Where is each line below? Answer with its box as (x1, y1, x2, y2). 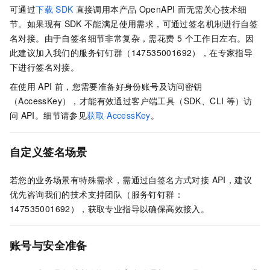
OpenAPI (139, 3, 175, 16)
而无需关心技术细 (177, 3, 247, 16)
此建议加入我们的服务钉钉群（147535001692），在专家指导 (10, 46, 253, 59)
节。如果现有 (10, 17, 62, 30)
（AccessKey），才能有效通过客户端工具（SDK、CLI (10, 95, 224, 107)
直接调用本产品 (75, 3, 137, 16)
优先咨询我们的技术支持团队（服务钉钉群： (10, 188, 183, 201)
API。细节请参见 (20, 109, 87, 122)
